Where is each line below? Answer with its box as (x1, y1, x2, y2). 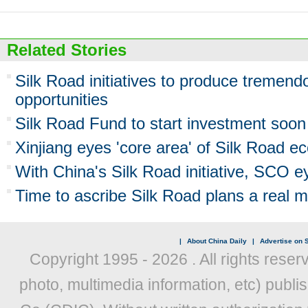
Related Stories (7, 41, 126, 59)
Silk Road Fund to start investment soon (15, 114, 306, 133)
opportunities (15, 90, 108, 109)
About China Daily (186, 237, 247, 245)
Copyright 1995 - (29, 250, 152, 268)
